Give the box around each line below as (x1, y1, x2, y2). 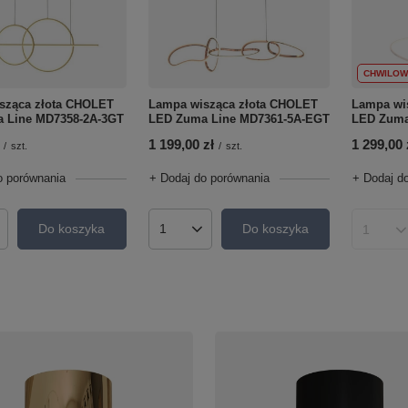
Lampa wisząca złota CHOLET (148, 97, 318, 111)
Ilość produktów (160, 228, 251, 243)
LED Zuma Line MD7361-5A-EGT (148, 111, 330, 126)
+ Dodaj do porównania (148, 170, 270, 185)
